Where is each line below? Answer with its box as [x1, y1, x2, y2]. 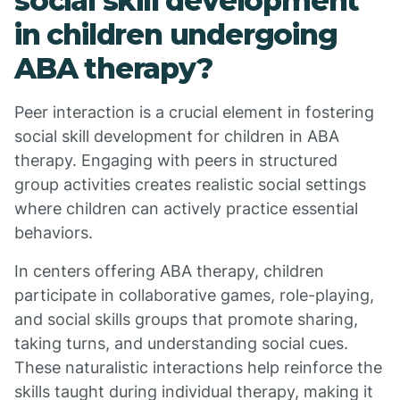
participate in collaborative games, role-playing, [14, 286, 374, 304]
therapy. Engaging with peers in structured [14, 151, 337, 170]
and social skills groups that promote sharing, [14, 310, 358, 329]
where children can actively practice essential [14, 199, 358, 218]
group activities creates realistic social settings [14, 175, 366, 194]
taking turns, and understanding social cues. [14, 334, 348, 353]
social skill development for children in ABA [14, 127, 339, 146]
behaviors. [14, 223, 93, 242]
